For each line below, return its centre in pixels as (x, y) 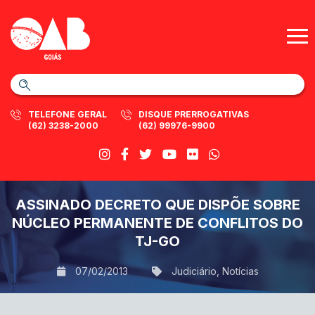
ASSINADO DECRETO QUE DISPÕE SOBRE (157, 205)
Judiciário (194, 271)
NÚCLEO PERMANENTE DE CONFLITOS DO (157, 223)
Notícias (240, 271)
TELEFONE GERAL (67, 114)
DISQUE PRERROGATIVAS (194, 114)
